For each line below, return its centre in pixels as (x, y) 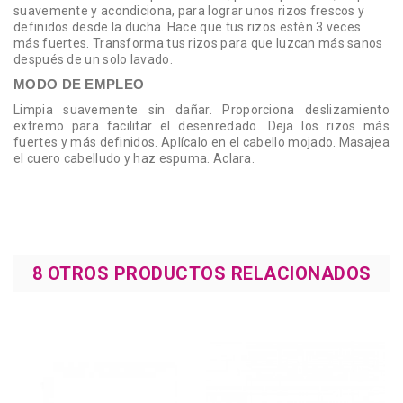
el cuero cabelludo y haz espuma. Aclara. (134, 159)
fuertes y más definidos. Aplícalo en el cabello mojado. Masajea (201, 143)
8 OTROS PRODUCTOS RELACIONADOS (201, 274)
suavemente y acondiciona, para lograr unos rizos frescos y (189, 11)
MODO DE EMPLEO (79, 85)
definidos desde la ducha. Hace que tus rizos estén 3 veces (188, 27)
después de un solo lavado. (95, 60)
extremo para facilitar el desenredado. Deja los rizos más (201, 126)
